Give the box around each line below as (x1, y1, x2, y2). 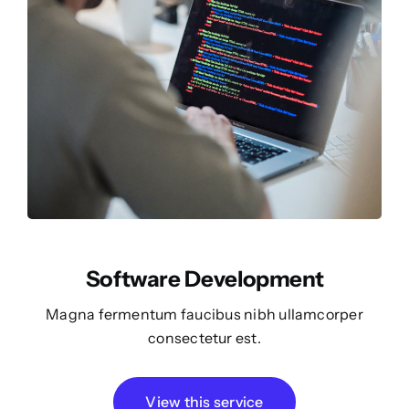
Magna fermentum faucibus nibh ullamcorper (46, 305, 363, 324)
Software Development (85, 266, 324, 293)
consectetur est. (148, 329, 261, 348)
